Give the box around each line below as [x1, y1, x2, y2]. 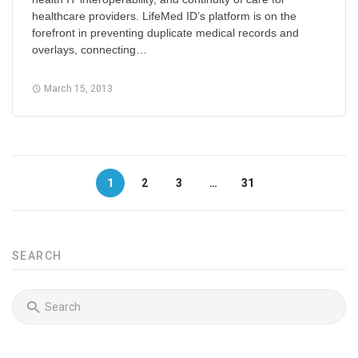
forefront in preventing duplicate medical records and [32, 26, 299, 40]
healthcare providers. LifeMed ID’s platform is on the [32, 10, 296, 23]
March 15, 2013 [42, 83, 113, 95]
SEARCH [12, 249, 62, 263]
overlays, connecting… [32, 43, 147, 57]
